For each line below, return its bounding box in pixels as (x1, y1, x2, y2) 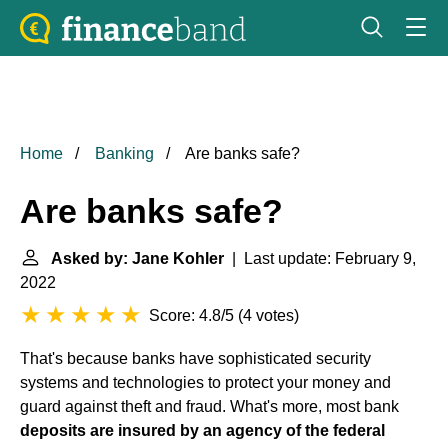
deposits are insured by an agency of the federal (20, 422, 385, 439)
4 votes (243, 307, 294, 324)
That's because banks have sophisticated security (20, 350, 371, 367)
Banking (95, 145, 154, 162)
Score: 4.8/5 (149, 307, 234, 324)
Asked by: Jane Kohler (51, 250, 224, 267)
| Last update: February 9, (224, 250, 416, 267)
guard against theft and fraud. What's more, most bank (20, 398, 399, 415)
